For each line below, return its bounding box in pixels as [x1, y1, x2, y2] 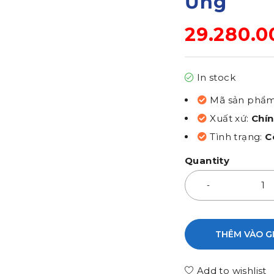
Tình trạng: [210, 131, 265, 143]
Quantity [185, 155, 230, 166]
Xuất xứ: [210, 113, 252, 124]
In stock [196, 72, 236, 83]
